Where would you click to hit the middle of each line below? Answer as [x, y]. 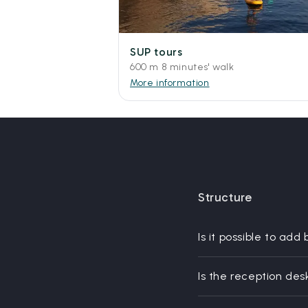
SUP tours [156, 52]
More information [170, 82]
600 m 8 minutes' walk [182, 67]
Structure [225, 197]
